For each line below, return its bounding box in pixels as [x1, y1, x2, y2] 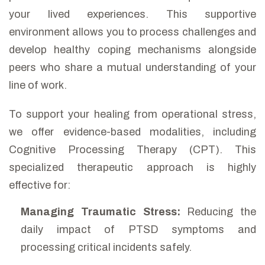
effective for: [9, 179, 70, 192]
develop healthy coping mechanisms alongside [9, 44, 256, 56]
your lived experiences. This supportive [9, 8, 256, 21]
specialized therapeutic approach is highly [9, 161, 256, 174]
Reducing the [180, 206, 256, 218]
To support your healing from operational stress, [9, 108, 256, 121]
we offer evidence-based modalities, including [9, 126, 256, 138]
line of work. [9, 79, 67, 92]
